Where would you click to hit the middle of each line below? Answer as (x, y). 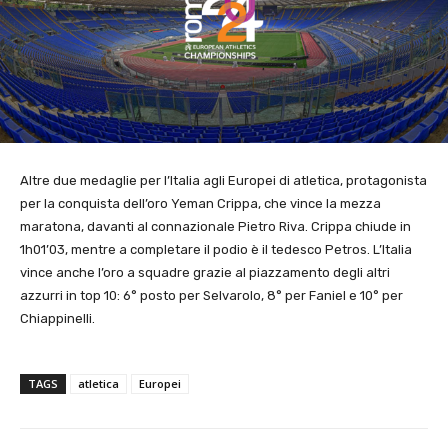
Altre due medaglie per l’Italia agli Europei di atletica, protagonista (223, 180)
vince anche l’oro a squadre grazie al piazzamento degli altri (205, 272)
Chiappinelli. (57, 318)
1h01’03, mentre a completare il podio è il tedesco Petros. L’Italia (216, 249)
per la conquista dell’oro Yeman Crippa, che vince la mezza (200, 203)
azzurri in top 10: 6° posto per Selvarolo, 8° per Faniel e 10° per (211, 295)
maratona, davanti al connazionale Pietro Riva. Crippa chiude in (215, 226)
